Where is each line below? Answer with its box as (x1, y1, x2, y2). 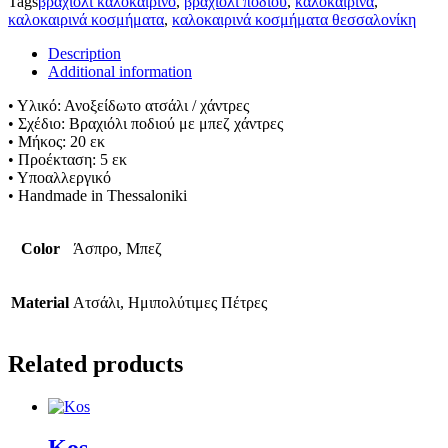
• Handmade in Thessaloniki (8, 186, 187, 204)
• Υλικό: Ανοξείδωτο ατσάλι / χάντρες (8, 96, 249, 114)
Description (48, 44, 121, 62)
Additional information (48, 62, 192, 80)
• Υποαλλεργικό (8, 168, 111, 186)
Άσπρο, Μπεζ (73, 239, 162, 257)
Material (11, 293, 69, 311)
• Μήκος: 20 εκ (8, 132, 105, 150)
